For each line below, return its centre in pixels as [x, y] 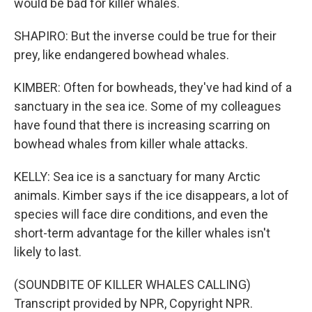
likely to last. [48, 252]
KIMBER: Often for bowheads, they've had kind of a [153, 87]
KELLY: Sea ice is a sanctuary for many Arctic [137, 177]
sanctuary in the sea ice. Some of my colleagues [148, 106]
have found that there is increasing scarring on [142, 125]
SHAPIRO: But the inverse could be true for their [145, 36]
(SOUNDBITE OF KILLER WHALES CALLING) [132, 284]
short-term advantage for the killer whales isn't [142, 233]
